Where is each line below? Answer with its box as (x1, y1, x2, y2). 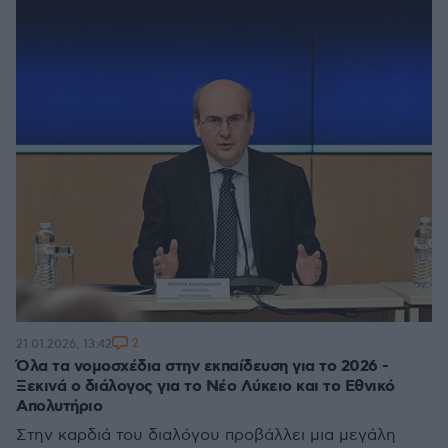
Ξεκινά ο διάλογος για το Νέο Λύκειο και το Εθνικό (16, 376, 395, 397)
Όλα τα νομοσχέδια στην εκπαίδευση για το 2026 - (16, 356, 389, 377)
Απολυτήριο (16, 396, 102, 417)
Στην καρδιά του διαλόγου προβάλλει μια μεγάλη (16, 426, 396, 445)
